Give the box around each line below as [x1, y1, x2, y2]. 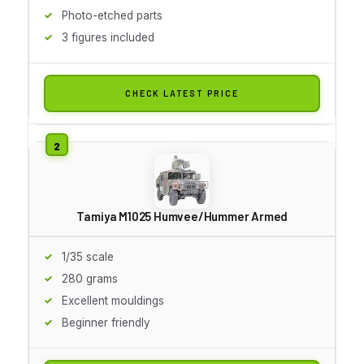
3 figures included [62, 30, 154, 44]
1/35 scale [62, 249, 114, 263]
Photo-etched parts [62, 8, 162, 22]
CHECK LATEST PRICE [125, 87, 239, 98]
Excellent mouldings [62, 293, 164, 307]
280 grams [62, 271, 118, 285]
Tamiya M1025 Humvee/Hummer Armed [76, 208, 288, 223]
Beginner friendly [62, 315, 150, 329]
